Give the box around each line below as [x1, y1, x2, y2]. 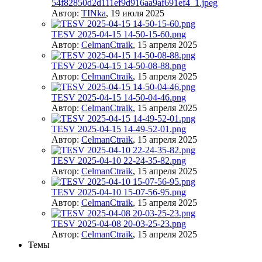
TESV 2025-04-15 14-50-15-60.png [51, 29, 186, 40]
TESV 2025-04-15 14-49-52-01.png [51, 124, 186, 135]
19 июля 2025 [111, 8, 164, 19]
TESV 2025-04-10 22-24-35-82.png [51, 156, 186, 166]
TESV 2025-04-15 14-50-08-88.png [51, 61, 186, 71]
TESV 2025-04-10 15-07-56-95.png [51, 187, 186, 198]
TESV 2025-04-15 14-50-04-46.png [51, 92, 186, 103]
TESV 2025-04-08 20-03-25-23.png [51, 219, 186, 229]
